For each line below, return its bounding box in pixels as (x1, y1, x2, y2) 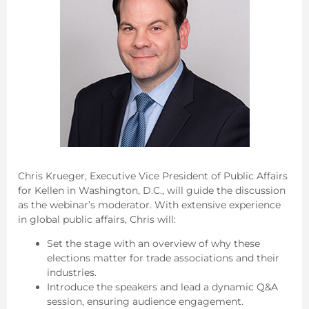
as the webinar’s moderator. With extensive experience (18, 198, 281, 211)
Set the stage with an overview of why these (47, 237, 260, 250)
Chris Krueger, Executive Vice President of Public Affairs (18, 169, 288, 182)
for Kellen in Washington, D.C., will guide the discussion (18, 183, 286, 197)
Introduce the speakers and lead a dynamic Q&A (47, 280, 278, 293)
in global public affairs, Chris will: (18, 212, 176, 226)
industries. (47, 266, 97, 279)
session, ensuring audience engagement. (47, 295, 243, 308)
